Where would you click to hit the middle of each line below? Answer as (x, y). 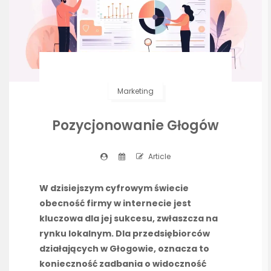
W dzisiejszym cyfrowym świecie (114, 188)
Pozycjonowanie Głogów (135, 126)
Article (158, 156)
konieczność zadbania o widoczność (123, 264)
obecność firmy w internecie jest (115, 203)
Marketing (135, 91)
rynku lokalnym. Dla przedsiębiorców (125, 233)
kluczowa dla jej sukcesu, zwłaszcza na (129, 218)
